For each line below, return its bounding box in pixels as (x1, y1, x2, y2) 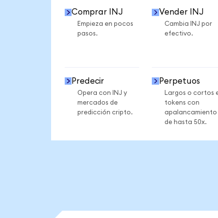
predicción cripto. (77, 109, 133, 116)
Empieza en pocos (77, 20, 133, 28)
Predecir (72, 76, 105, 85)
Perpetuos (159, 76, 200, 85)
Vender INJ (159, 8, 204, 17)
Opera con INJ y (77, 89, 127, 96)
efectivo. (164, 30, 193, 37)
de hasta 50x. (164, 118, 207, 126)
